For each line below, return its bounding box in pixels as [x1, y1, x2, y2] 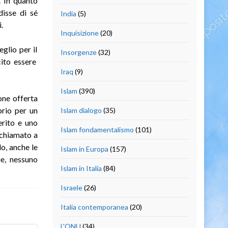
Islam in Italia [60, 163, 102, 173]
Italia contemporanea [60, 202, 128, 211]
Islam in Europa [60, 144, 108, 153]
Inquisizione [60, 28, 99, 37]
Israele [60, 183, 82, 192]
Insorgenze [60, 47, 97, 56]
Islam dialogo [60, 105, 102, 115]
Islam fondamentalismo [60, 125, 134, 134]
